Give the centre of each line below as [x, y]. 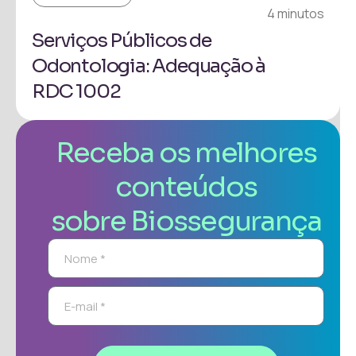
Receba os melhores [186, 153]
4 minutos [296, 14]
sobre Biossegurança [186, 221]
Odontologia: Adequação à [149, 66]
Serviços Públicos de [122, 41]
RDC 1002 [76, 92]
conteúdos [186, 187]
